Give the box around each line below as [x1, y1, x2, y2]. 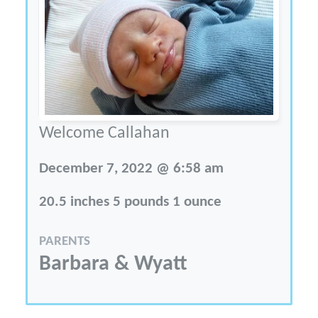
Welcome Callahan [39, 124, 170, 142]
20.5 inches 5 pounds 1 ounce [39, 194, 222, 209]
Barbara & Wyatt [39, 253, 188, 275]
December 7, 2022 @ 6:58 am [39, 160, 224, 176]
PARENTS [39, 234, 91, 248]
